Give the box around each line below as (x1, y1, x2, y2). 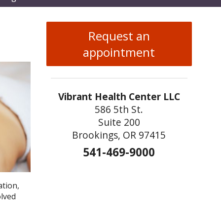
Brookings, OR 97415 (72, 128, 166, 142)
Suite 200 (98, 115, 140, 129)
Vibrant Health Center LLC (58, 90, 180, 104)
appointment (83, 44, 155, 61)
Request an (88, 28, 150, 44)
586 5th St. (95, 103, 144, 116)
